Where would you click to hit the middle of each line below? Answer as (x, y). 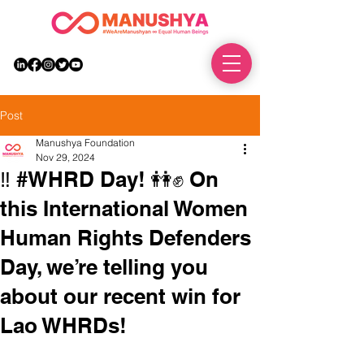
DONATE (176, 64)
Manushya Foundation (85, 143)
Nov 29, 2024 (65, 157)
